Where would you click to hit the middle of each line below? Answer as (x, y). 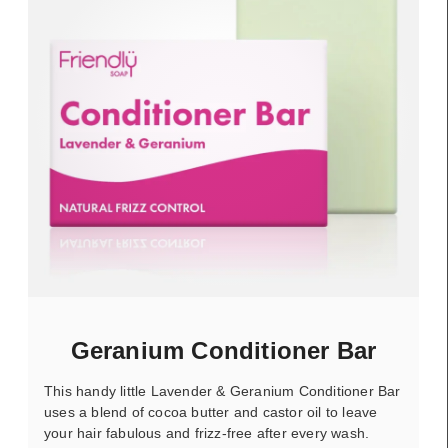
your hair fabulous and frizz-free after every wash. (209, 433)
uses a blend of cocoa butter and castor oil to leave (211, 412)
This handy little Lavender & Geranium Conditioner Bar (222, 391)
